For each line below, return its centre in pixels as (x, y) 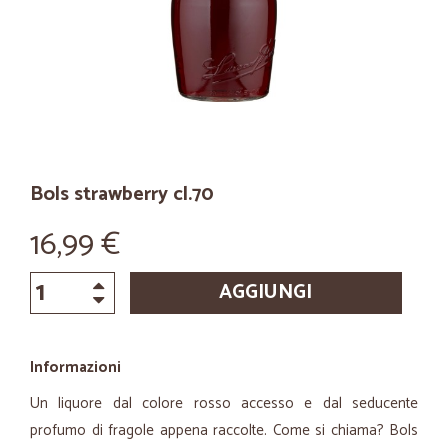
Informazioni (75, 367)
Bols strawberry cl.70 (122, 194)
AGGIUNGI (266, 292)
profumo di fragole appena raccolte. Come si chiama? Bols (224, 430)
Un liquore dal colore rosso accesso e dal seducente (224, 403)
